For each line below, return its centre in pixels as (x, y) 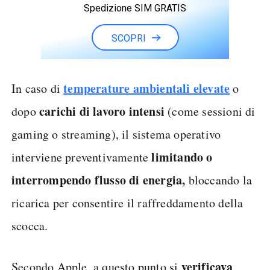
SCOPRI (128, 38)
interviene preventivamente (82, 157)
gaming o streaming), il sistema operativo (116, 134)
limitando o (182, 157)
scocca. (30, 226)
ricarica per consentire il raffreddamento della (127, 203)
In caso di (38, 88)
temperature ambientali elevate (147, 88)
